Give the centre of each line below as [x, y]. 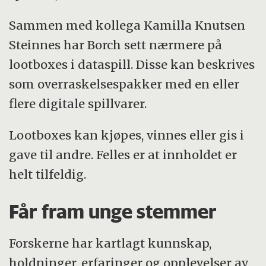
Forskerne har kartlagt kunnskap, [110, 243]
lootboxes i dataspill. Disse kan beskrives [132, 64]
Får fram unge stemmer [113, 211]
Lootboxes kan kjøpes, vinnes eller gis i [127, 135]
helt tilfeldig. [48, 174]
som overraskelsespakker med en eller [124, 84]
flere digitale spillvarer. [80, 103]
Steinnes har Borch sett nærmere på [116, 45]
